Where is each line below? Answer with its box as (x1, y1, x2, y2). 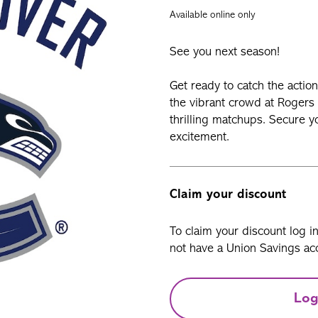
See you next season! (170, 45, 280, 59)
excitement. (170, 131, 229, 144)
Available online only (170, 10, 256, 21)
